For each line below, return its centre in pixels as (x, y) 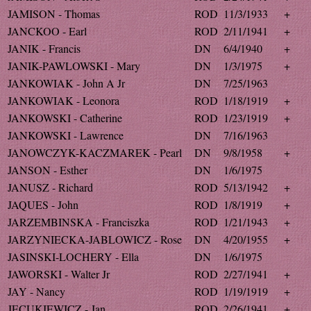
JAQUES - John (43, 204)
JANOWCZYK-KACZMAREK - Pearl (95, 152)
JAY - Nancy (36, 291)
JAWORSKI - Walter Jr (59, 274)
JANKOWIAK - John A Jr (66, 83)
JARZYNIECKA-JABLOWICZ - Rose (95, 239)
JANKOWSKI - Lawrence (66, 135)
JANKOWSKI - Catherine (65, 118)
